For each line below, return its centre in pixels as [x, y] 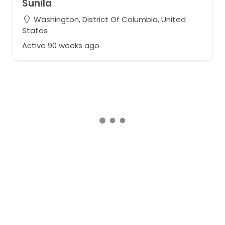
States [35, 30]
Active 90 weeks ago [61, 45]
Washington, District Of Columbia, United [108, 19]
